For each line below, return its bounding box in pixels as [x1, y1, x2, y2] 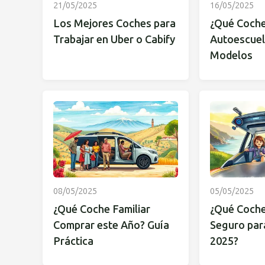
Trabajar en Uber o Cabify [53, 33, 175, 46]
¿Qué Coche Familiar [53, 202, 150, 216]
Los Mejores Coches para [53, 17, 176, 30]
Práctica [53, 234, 93, 248]
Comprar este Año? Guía [53, 218, 169, 232]
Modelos [209, 49, 253, 62]
